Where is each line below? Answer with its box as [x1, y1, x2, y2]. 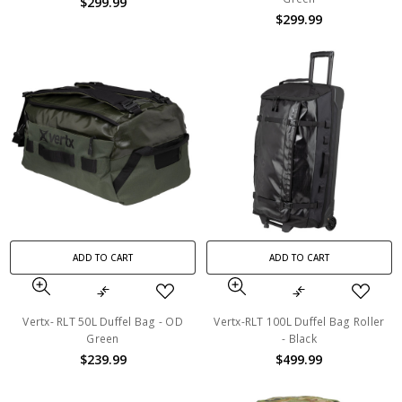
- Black [282, 330, 317, 346]
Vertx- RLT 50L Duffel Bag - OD [22, 313, 183, 329]
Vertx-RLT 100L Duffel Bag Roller [214, 313, 385, 329]
